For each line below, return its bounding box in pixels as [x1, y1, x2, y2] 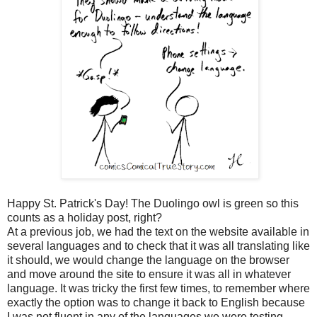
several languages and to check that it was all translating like [7, 239, 310, 252]
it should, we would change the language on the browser [7, 253, 289, 266]
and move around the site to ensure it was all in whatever [7, 267, 291, 280]
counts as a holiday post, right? [7, 211, 165, 224]
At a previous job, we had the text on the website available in [7, 225, 309, 238]
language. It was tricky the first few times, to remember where [7, 282, 310, 294]
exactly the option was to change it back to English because [7, 296, 305, 309]
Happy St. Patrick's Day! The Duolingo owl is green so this [7, 197, 299, 209]
